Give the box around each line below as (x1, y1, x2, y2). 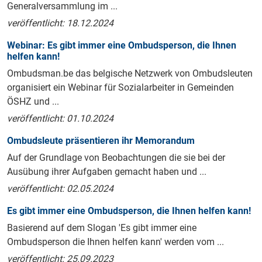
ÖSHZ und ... (7, 96, 59, 108)
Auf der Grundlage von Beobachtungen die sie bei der (7, 152, 225, 164)
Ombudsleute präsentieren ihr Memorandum (7, 135, 195, 147)
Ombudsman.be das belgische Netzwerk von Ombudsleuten (7, 68, 253, 80)
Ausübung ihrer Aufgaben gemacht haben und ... (7, 166, 206, 178)
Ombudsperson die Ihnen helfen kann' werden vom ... (7, 236, 224, 248)
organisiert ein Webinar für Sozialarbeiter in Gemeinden (7, 82, 234, 94)
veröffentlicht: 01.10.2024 (7, 113, 113, 125)
